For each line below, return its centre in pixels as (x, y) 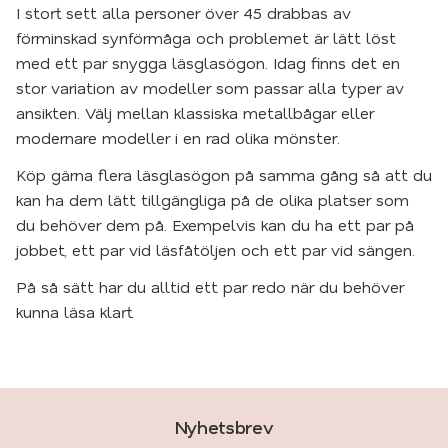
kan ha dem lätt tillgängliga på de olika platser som (212, 199)
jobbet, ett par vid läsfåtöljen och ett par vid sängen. (215, 249)
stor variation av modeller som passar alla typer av (210, 87)
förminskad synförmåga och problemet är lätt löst (206, 37)
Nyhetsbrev (224, 427)
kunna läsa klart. (75, 311)
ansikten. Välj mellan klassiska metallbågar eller (195, 112)
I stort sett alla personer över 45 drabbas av (183, 12)
